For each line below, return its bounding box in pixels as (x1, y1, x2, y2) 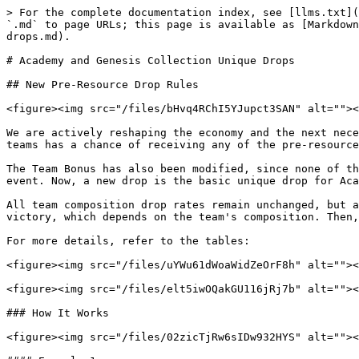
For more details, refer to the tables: (6, 235, 250, 247)
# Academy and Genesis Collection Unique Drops (6, 54, 295, 67)
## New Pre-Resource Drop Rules (6, 79, 199, 91)
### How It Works (6, 307, 109, 319)
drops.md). (6, 30, 71, 42)
